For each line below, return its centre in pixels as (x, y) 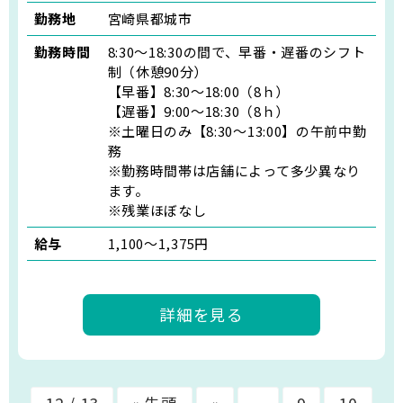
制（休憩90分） (158, 71)
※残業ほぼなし (157, 210)
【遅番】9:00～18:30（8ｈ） (199, 111)
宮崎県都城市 (150, 18)
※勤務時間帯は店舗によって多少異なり (234, 170)
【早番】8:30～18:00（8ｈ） (199, 91)
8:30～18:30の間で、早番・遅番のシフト (237, 51)
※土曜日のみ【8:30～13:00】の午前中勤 (237, 130)
